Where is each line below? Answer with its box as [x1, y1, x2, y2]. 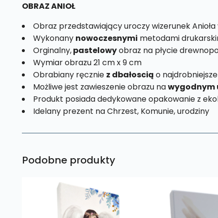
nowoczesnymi [75, 32, 138, 44]
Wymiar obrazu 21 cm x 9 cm [33, 56, 142, 68]
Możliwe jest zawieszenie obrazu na [33, 81, 168, 92]
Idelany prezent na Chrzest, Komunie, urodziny [33, 105, 209, 117]
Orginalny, [33, 44, 72, 56]
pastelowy [71, 44, 117, 56]
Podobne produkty [21, 153, 115, 167]
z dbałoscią [106, 69, 154, 80]
